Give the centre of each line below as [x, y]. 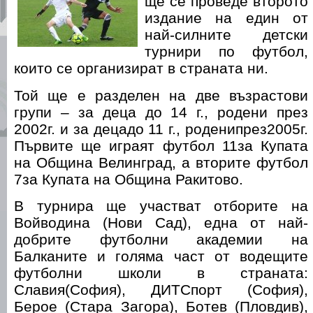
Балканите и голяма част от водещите [161, 256]
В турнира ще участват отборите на [161, 206]
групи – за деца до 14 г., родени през [161, 112]
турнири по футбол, [226, 51]
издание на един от [226, 18]
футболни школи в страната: [161, 273]
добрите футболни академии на [161, 240]
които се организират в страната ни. [141, 68]
